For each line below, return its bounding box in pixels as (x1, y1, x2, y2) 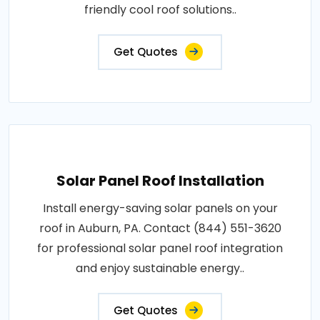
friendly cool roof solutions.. (84, 1, 236, 18)
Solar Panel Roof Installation (56, 171, 264, 191)
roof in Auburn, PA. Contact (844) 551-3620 (39, 220, 281, 236)
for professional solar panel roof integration (37, 240, 283, 256)
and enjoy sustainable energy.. (76, 260, 244, 276)
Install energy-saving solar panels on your (42, 200, 278, 216)
